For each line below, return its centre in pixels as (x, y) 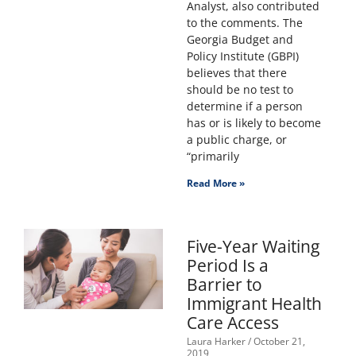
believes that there (236, 73)
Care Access (232, 323)
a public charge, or (236, 140)
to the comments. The (244, 23)
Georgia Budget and (240, 40)
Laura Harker (217, 342)
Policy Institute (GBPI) (242, 56)
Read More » (215, 184)
